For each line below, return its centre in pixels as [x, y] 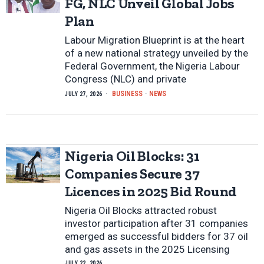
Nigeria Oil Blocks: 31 [132, 156]
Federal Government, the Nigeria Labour [152, 66]
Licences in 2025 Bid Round [151, 192]
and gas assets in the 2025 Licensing [147, 250]
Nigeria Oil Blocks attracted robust [141, 211]
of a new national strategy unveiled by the [156, 53]
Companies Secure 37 [132, 174]
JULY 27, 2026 [84, 94]
